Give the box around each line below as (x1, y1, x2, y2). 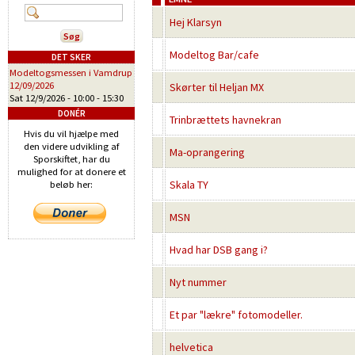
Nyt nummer (170, 275, 227, 289)
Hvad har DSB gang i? (170, 242, 268, 257)
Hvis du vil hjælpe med (24, 128, 119, 139)
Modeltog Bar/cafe (170, 48, 259, 62)
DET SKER (52, 52, 91, 63)
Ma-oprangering (170, 145, 245, 159)
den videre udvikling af (24, 140, 119, 152)
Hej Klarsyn (170, 15, 222, 29)
